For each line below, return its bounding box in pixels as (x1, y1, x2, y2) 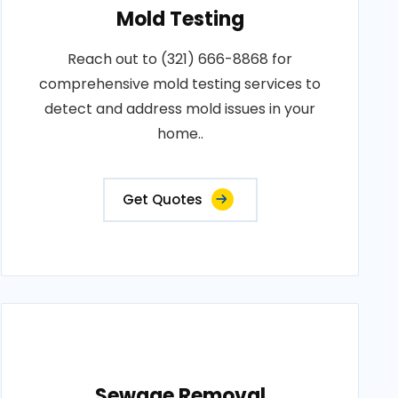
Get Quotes (122, 190, 203, 209)
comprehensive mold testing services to (39, 74, 322, 94)
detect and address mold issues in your (44, 99, 316, 119)
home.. (156, 123, 203, 144)
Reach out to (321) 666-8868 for (68, 49, 293, 69)
